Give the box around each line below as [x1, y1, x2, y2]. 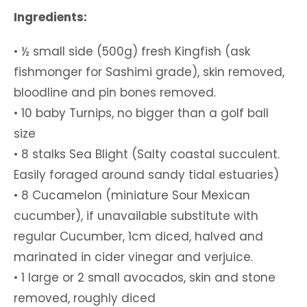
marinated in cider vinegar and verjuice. [14, 249, 253, 265]
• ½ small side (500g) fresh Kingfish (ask [14, 43, 250, 60]
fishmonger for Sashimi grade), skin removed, [14, 64, 284, 80]
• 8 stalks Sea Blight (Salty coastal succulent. [14, 146, 280, 162]
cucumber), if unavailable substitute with [14, 208, 258, 224]
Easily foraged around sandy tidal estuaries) [14, 167, 279, 183]
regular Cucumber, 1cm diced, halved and [14, 228, 263, 245]
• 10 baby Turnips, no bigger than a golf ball [14, 105, 269, 121]
